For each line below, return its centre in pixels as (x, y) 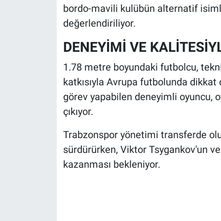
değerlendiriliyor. (99, 23)
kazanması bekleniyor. (111, 164)
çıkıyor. (78, 111)
